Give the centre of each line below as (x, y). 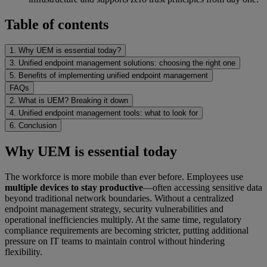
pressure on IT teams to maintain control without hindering (115, 241)
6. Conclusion (33, 126)
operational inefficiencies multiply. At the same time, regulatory (123, 220)
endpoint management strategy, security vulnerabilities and (114, 209)
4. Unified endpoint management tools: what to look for (104, 113)
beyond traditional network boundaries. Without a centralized (119, 198)
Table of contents (57, 24)
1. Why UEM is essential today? (65, 51)
